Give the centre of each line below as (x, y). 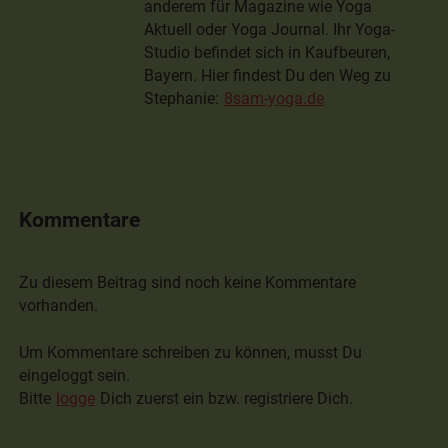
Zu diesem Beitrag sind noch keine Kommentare (188, 282)
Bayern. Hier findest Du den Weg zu (268, 76)
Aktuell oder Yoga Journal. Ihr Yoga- (270, 30)
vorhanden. (59, 305)
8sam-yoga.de (274, 99)
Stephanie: (184, 99)
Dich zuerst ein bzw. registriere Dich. (225, 398)
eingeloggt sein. (75, 375)
